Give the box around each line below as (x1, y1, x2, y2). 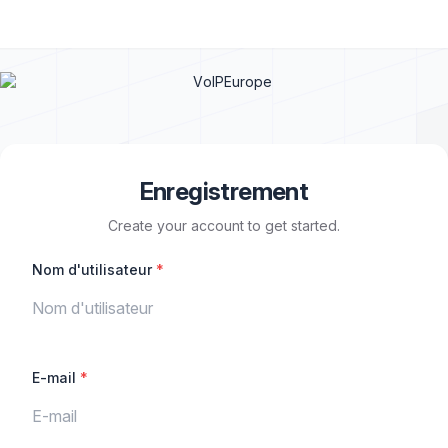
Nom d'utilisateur (32, 261, 156, 278)
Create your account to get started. (108, 217, 340, 234)
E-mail (32, 369, 80, 386)
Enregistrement (139, 177, 309, 206)
